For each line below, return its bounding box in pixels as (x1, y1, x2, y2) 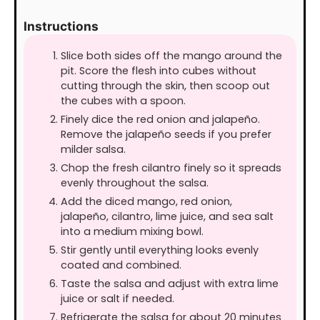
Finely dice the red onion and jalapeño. (61, 112, 260, 127)
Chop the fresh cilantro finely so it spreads (61, 161, 281, 176)
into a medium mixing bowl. (61, 224, 204, 239)
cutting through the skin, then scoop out (61, 79, 270, 94)
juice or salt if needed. (61, 291, 174, 306)
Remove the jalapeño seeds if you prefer (61, 127, 271, 142)
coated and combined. (61, 258, 181, 273)
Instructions (24, 19, 99, 34)
